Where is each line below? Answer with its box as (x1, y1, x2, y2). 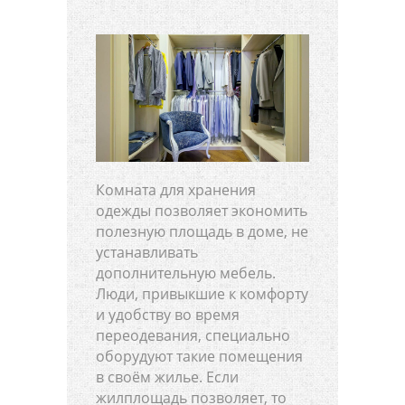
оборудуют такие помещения (96, 346, 303, 367)
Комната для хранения (96, 180, 256, 201)
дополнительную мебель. (96, 263, 276, 284)
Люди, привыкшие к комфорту (96, 284, 308, 305)
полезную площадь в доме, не (96, 221, 308, 242)
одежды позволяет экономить (96, 201, 307, 221)
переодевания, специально (96, 325, 290, 346)
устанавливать (96, 242, 198, 263)
